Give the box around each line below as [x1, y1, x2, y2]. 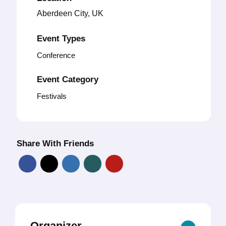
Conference [37, 51, 75, 60]
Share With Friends [17, 139, 94, 149]
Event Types [37, 34, 85, 44]
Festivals [37, 92, 67, 101]
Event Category [37, 75, 98, 85]
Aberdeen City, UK [37, 9, 103, 18]
